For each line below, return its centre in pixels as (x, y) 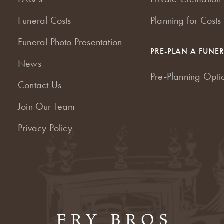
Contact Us (40, 85)
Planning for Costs (186, 20)
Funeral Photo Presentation (70, 42)
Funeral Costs (45, 20)
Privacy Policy (45, 128)
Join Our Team (47, 106)
